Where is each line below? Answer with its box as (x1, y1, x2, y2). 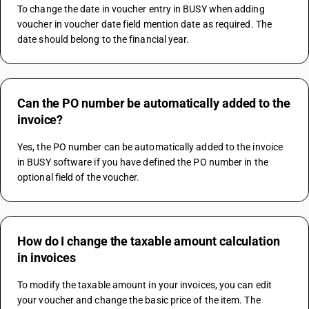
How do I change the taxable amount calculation (17, 234, 280, 248)
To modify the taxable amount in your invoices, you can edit (17, 279, 272, 290)
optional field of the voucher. (17, 172, 140, 183)
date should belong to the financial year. (17, 34, 190, 45)
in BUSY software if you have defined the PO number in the (17, 157, 268, 168)
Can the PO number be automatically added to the (17, 96, 290, 110)
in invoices (17, 250, 77, 265)
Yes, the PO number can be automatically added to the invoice (17, 141, 283, 152)
